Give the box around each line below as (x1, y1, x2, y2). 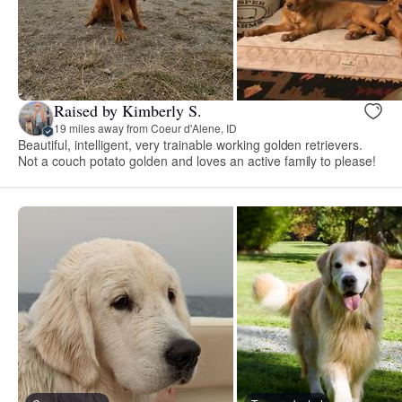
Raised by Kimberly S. (54, 100, 202, 122)
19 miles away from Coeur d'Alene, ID (54, 120, 237, 136)
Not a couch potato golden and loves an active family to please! (18, 151, 377, 170)
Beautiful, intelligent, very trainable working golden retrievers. (18, 135, 363, 153)
